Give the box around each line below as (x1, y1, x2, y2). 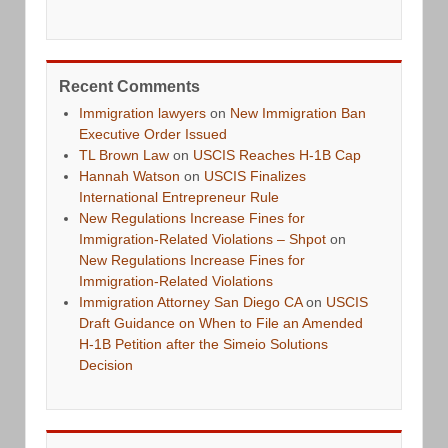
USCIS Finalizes (204, 167, 306, 184)
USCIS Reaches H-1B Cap (193, 146, 361, 163)
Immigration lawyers (79, 104, 206, 121)
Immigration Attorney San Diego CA (79, 293, 302, 310)
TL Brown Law (79, 146, 169, 163)
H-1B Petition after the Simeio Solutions (79, 335, 328, 352)
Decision (79, 356, 133, 373)
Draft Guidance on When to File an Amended (79, 314, 363, 331)
